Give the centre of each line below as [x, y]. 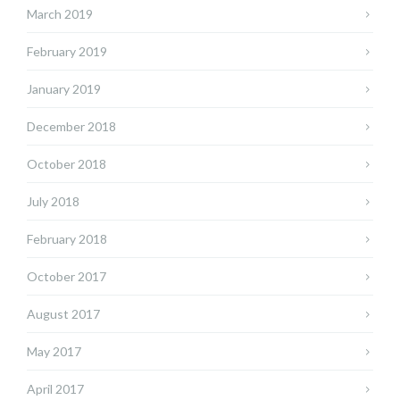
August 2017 [63, 314]
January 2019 [64, 89]
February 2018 [67, 239]
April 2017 [55, 389]
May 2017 [54, 352]
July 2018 [53, 202]
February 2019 [67, 52]
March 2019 [60, 14]
